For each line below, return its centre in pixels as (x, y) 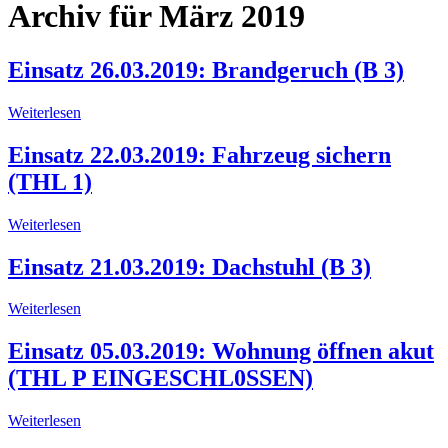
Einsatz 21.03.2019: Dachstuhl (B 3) (189, 266)
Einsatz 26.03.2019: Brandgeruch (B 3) (206, 69)
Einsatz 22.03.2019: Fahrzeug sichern (199, 154)
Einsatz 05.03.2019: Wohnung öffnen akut (221, 351)
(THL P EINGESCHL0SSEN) (160, 378)
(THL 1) (50, 181)
